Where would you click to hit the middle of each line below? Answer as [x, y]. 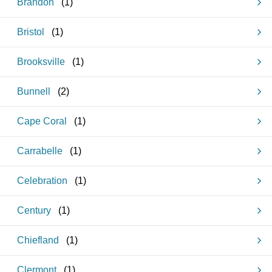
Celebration [42, 181]
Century [34, 210]
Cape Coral [42, 121]
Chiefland [38, 240]
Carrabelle [40, 151]
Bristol [31, 32]
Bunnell [34, 91]
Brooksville [41, 62]
